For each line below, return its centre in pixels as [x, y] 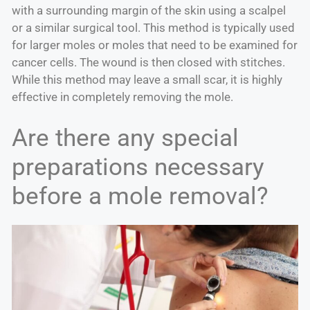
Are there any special [125, 138]
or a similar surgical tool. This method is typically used [153, 28]
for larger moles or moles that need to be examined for [155, 45]
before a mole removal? [140, 196]
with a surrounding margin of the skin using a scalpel [149, 11]
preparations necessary [138, 167]
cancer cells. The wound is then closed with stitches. [148, 63]
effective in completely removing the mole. [122, 97]
